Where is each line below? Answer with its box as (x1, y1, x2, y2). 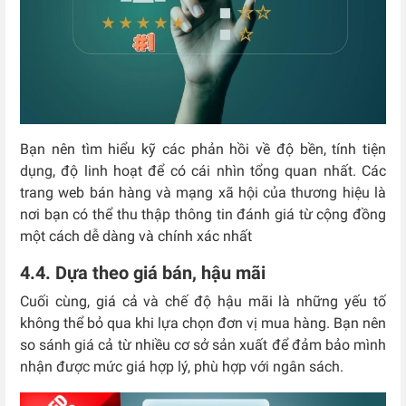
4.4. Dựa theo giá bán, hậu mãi (20, 261, 266, 284)
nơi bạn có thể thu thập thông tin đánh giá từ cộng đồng (20, 205, 386, 223)
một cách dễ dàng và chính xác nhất (20, 227, 252, 245)
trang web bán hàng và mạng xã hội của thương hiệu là (20, 183, 386, 201)
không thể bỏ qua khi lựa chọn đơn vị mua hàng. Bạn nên (20, 314, 386, 332)
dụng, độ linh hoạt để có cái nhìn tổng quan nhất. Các (20, 161, 386, 179)
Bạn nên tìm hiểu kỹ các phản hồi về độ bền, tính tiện (20, 140, 386, 158)
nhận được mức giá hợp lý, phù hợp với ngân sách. (20, 357, 347, 375)
